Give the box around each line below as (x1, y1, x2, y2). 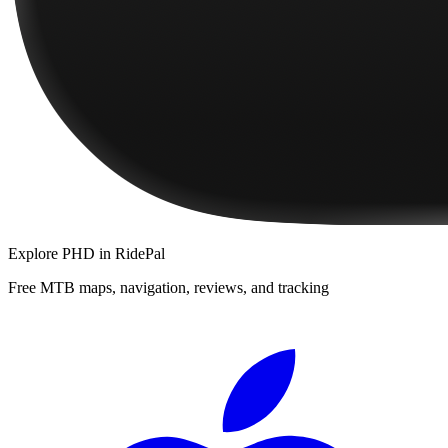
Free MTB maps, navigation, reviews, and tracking (8, 278, 329, 296)
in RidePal (95, 244, 165, 262)
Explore (8, 244, 62, 262)
